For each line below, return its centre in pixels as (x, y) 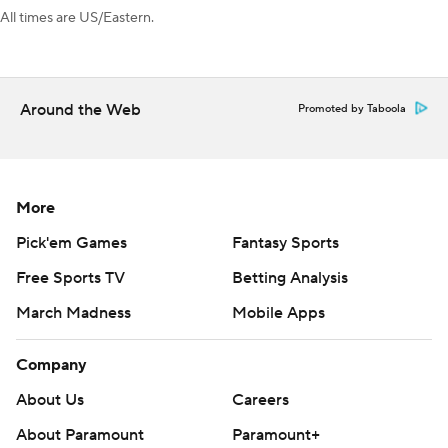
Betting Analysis (290, 278)
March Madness (73, 313)
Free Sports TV (70, 278)
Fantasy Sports (285, 243)
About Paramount (80, 435)
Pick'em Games (71, 243)
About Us (50, 400)
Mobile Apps (278, 313)
